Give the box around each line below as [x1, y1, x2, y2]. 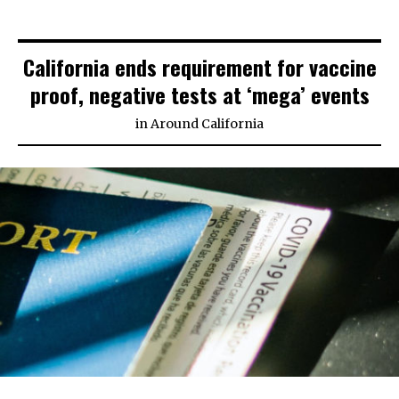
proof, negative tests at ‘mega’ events [29, 78, 370, 111]
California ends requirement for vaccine [22, 51, 377, 84]
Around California [151, 116, 264, 133]
